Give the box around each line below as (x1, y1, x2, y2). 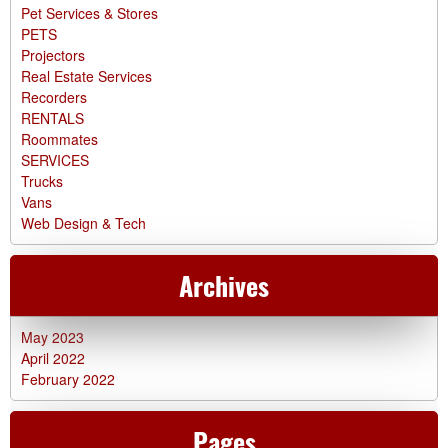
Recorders (21, 86, 87, 107)
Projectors (21, 44, 85, 65)
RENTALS (21, 107, 84, 128)
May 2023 (21, 326, 84, 347)
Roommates (21, 128, 98, 149)
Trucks (21, 170, 63, 191)
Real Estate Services (21, 65, 152, 86)
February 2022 (21, 368, 115, 389)
